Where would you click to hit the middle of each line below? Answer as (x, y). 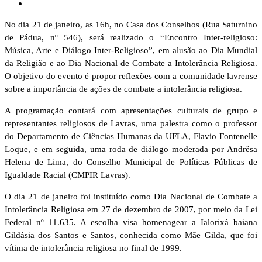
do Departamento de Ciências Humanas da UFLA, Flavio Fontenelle (131, 137)
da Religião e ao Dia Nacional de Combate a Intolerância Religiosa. (131, 63)
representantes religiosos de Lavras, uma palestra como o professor (131, 124)
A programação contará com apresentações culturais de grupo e (131, 111)
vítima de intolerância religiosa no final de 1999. (93, 248)
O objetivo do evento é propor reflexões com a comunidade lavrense (131, 76)
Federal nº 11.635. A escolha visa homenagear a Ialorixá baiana (131, 223)
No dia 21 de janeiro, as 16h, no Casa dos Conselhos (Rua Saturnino (131, 25)
